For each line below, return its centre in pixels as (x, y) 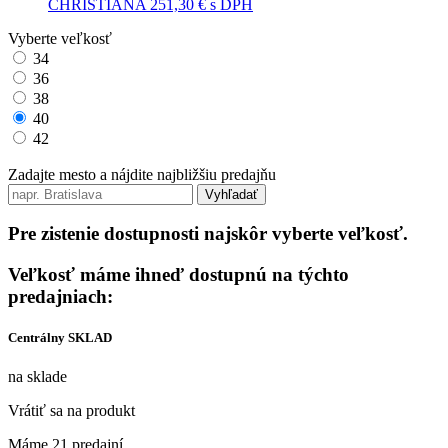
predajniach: (60, 297)
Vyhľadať (231, 194)
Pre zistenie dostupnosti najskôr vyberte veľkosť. (208, 234)
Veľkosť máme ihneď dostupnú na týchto (178, 275)
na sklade (37, 377)
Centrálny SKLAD (60, 338)
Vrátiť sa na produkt (71, 411)
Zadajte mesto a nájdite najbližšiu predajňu (142, 174)
